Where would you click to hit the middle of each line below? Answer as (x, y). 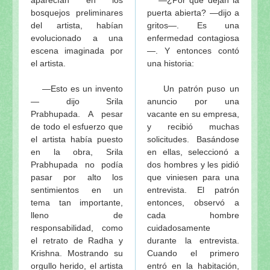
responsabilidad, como (77, 228)
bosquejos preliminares (77, 12)
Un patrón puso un (193, 88)
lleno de (77, 215)
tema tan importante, (77, 202)
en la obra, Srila (77, 152)
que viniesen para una (193, 177)
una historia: (172, 63)
